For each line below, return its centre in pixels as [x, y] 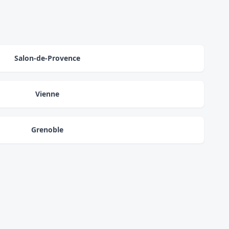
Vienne [47, 94]
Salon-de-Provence [47, 58]
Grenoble [47, 130]
